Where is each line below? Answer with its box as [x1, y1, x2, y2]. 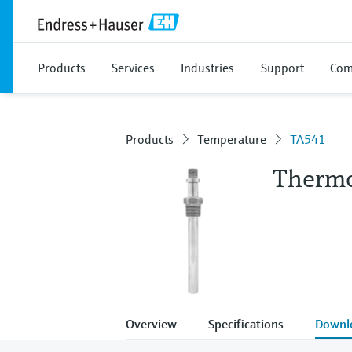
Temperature [197, 131, 266, 147]
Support [261, 60, 304, 75]
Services [112, 60, 155, 75]
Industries [181, 60, 234, 75]
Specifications [208, 315, 284, 332]
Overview [126, 315, 177, 332]
